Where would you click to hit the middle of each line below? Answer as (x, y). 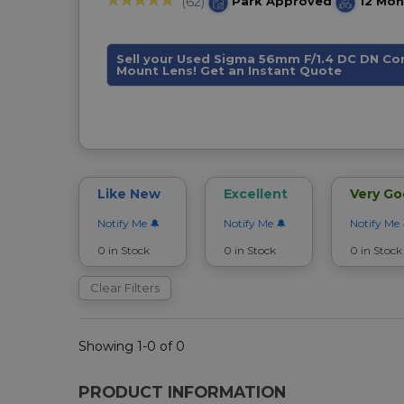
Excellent (256, 193)
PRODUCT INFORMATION (182, 391)
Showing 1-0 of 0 (132, 346)
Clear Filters (125, 287)
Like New (129, 193)
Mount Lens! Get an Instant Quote (229, 70)
